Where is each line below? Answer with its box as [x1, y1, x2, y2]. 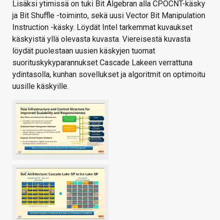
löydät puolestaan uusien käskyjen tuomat [12, 46, 155, 55]
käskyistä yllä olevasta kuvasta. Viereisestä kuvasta [12, 34, 191, 44]
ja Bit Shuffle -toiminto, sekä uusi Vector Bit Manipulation [12, 10, 205, 20]
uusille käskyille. [12, 81, 69, 91]
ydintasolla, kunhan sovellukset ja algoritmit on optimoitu [12, 69, 205, 79]
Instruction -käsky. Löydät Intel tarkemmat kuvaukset [12, 22, 192, 32]
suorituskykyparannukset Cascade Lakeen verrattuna [12, 57, 192, 67]
